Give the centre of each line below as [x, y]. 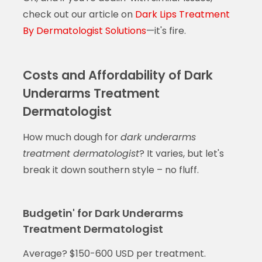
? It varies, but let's [181, 153]
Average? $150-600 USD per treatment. [114, 253]
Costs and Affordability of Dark [118, 75]
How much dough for [71, 137]
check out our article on [79, 14]
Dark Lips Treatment [182, 14]
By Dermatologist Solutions [84, 30]
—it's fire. [166, 30]
